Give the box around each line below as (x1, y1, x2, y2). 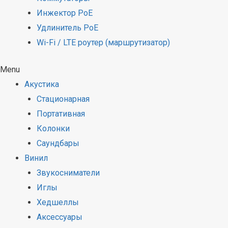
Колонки (37, 124, 70, 134)
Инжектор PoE (37, 8, 93, 18)
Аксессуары (37, 212, 82, 222)
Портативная (37, 109, 85, 119)
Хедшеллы (37, 197, 79, 208)
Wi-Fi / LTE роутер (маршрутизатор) (37, 38, 170, 48)
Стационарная (37, 94, 90, 104)
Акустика (24, 79, 59, 90)
